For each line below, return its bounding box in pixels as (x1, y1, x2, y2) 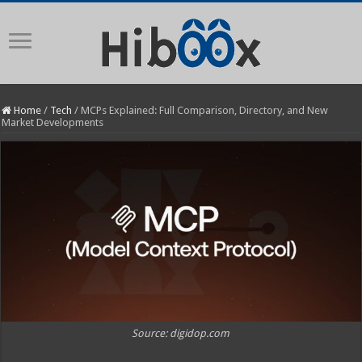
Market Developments (2, 116, 104, 128)
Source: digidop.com (132, 326, 230, 339)
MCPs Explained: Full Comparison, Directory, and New (81, 104, 329, 116)
